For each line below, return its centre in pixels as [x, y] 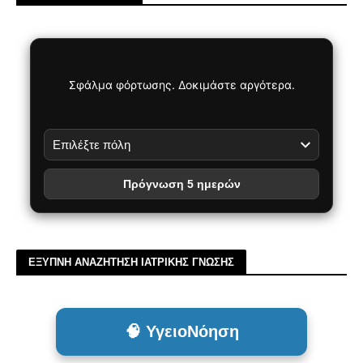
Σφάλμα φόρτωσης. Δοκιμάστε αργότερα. [181, 84]
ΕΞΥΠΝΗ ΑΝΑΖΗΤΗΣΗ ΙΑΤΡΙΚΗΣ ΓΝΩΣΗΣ [131, 262]
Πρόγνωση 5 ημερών [181, 184]
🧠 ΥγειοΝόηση [181, 331]
